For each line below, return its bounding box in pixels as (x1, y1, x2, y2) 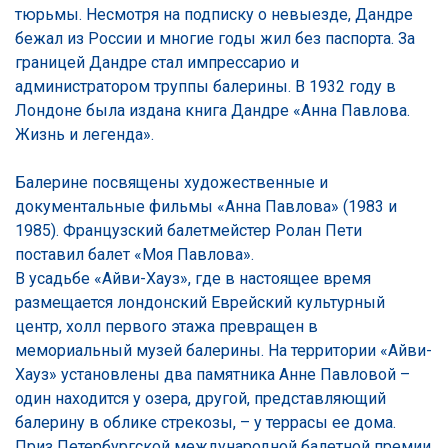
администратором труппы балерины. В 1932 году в (15, 76, 396, 96)
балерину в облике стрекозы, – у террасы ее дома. (15, 412, 396, 432)
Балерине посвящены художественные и (15, 172, 328, 192)
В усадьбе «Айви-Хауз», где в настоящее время (15, 268, 371, 288)
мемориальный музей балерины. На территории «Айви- (15, 340, 432, 360)
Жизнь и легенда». (15, 124, 154, 144)
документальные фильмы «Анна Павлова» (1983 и (15, 196, 397, 216)
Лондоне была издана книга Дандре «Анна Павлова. (15, 100, 410, 120)
